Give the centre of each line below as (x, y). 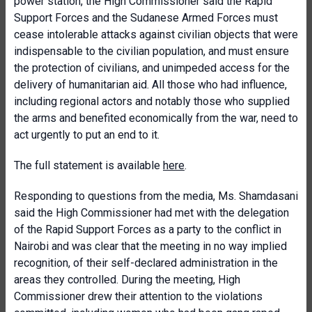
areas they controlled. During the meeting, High (127, 280)
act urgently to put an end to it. (87, 135)
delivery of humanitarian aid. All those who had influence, (150, 85)
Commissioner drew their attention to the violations (138, 296)
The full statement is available (88, 165)
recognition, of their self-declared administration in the (146, 263)
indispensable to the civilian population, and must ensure (151, 51)
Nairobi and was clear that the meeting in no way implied (150, 246)
